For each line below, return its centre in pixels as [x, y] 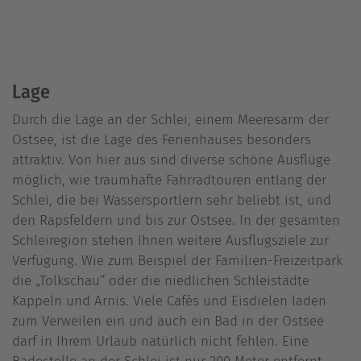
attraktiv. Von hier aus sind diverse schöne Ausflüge [171, 160]
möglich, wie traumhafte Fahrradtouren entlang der [169, 180]
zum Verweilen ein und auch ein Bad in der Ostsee [168, 321]
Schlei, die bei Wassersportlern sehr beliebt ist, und [172, 200]
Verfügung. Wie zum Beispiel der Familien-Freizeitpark [177, 261]
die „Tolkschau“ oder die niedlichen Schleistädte [161, 281]
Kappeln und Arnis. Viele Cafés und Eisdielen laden [169, 301]
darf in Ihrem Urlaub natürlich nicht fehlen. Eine [160, 341]
